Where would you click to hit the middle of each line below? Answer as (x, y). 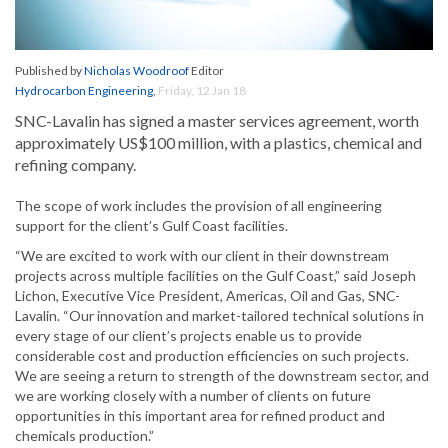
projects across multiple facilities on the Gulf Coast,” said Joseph (215, 276)
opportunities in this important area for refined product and (200, 416)
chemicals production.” (84, 436)
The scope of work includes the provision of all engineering (198, 206)
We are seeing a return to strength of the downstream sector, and (222, 376)
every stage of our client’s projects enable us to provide (188, 336)
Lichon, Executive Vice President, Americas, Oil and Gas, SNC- (207, 296)
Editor (206, 71)
